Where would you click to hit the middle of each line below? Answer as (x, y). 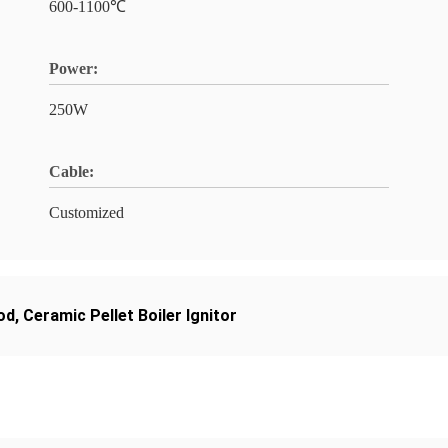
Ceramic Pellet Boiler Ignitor (130, 315)
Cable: (71, 171)
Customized (86, 212)
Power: (73, 68)
